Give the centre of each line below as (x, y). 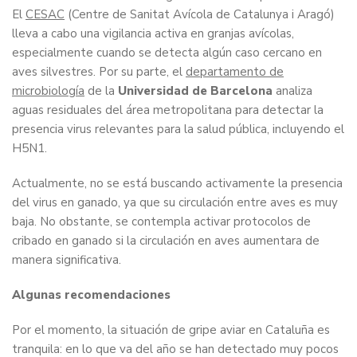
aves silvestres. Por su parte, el (99, 72)
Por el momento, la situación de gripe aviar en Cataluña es (171, 330)
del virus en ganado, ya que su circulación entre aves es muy (175, 203)
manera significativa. (68, 260)
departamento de (235, 72)
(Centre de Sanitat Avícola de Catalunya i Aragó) (200, 15)
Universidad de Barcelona (197, 91)
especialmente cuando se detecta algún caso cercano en (167, 53)
